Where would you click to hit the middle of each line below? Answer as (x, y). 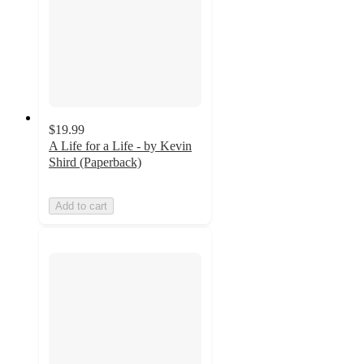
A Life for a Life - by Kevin (120, 146)
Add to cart (81, 206)
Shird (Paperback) (95, 162)
